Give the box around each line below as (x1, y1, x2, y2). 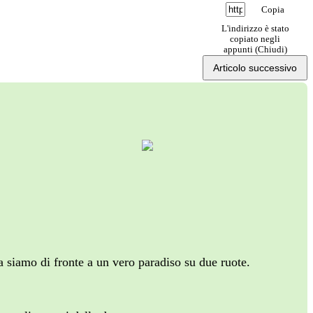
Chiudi (257, 44, 284, 54)
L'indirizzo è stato (221, 23, 289, 34)
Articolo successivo (213, 61, 297, 73)
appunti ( (223, 44, 258, 54)
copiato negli (230, 34, 280, 44)
